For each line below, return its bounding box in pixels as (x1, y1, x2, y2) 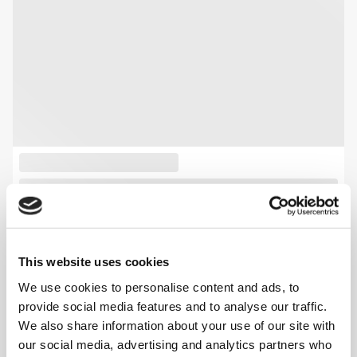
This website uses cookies (18, 254, 170, 269)
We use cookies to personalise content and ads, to (18, 280, 300, 294)
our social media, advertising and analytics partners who (18, 337, 331, 351)
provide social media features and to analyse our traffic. (18, 299, 328, 313)
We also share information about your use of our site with (18, 318, 335, 332)
